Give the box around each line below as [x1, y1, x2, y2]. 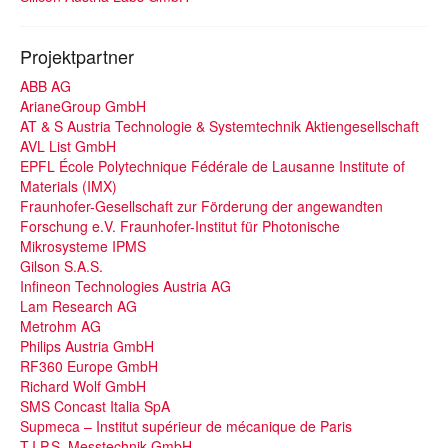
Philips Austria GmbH [20, 336, 154, 356]
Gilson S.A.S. [20, 256, 103, 276]
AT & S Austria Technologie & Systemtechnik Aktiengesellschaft [20, 116, 419, 136]
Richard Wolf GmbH [20, 376, 146, 396]
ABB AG [20, 76, 71, 96]
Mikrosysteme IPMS [20, 236, 146, 256]
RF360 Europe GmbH [20, 356, 158, 376]
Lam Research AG [20, 296, 137, 316]
